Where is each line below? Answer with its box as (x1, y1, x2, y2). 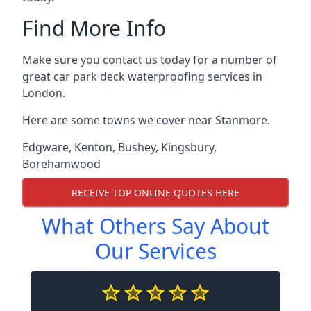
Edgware (22, 140, 69, 155)
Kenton (74, 140, 112, 155)
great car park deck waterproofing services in (22, 69, 262, 84)
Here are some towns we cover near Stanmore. (22, 112, 270, 128)
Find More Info (22, 14, 166, 42)
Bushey (118, 140, 155, 155)
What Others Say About (42, 212, 269, 240)
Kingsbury (161, 140, 214, 155)
